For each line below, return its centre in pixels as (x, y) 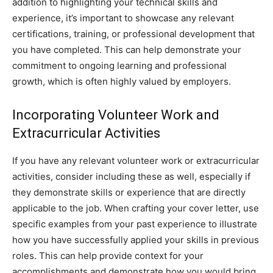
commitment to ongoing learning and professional (119, 66)
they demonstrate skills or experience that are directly (129, 192)
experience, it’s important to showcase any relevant (123, 18)
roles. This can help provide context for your (108, 256)
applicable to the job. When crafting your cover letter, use (136, 208)
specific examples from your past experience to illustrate (135, 224)
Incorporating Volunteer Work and (116, 115)
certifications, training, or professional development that (133, 34)
